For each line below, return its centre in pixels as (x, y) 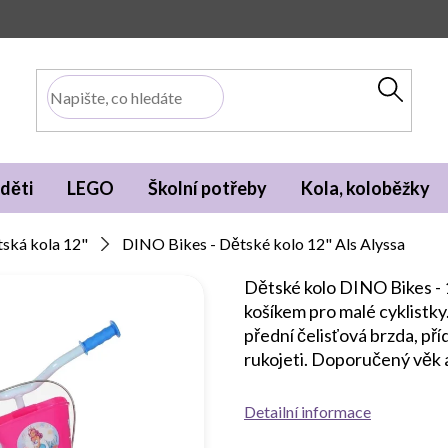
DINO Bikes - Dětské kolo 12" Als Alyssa (263, 243)
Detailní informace (307, 411)
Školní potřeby (207, 188)
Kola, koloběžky (365, 188)
